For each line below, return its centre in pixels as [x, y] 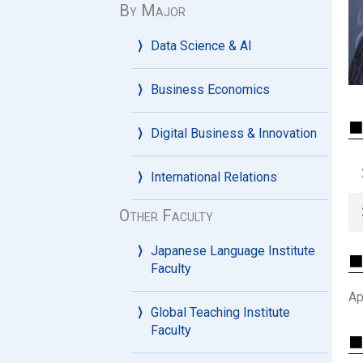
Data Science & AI [201, 46]
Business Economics [210, 90]
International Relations [214, 177]
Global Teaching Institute [220, 312]
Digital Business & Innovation [234, 133]
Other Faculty [166, 216]
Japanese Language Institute [233, 251]
